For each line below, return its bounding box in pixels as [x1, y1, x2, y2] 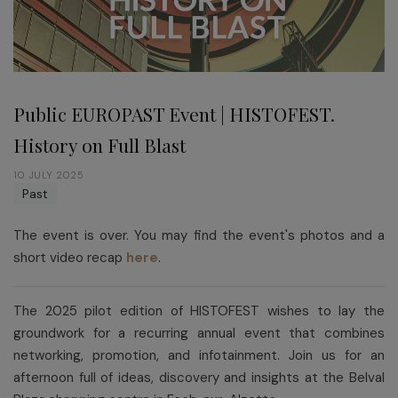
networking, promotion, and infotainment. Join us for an [13, 346, 385, 365]
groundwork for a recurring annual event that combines [13, 324, 385, 343]
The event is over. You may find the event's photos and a [13, 226, 385, 244]
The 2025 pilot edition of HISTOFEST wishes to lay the [13, 302, 385, 321]
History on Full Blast [13, 131, 186, 157]
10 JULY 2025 [13, 169, 84, 182]
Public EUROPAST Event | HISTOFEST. [13, 100, 335, 126]
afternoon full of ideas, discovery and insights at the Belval [13, 369, 385, 387]
